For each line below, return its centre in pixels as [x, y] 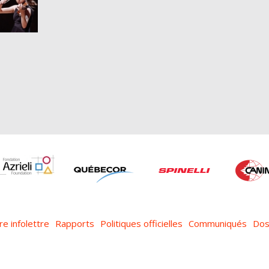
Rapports [74, 223]
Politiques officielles [141, 223]
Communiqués [217, 223]
